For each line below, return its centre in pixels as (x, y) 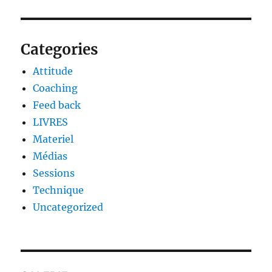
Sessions (54, 173)
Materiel (53, 139)
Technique (59, 190)
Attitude (53, 71)
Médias (50, 156)
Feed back (57, 105)
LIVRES (51, 122)
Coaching (56, 88)
